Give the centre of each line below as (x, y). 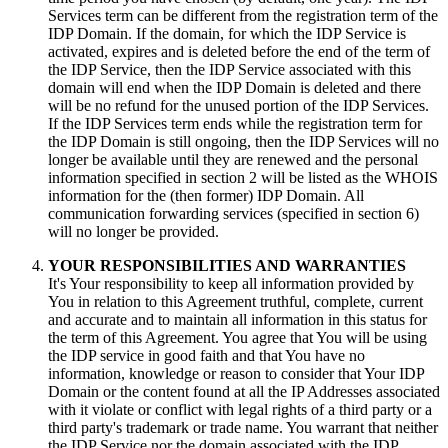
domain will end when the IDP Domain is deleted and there (234, 88)
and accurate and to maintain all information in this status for (237, 320)
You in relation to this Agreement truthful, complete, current (235, 302)
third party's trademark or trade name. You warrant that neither (243, 428)
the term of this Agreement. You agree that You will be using (237, 338)
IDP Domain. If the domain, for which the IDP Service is (227, 34)
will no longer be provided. (133, 232)
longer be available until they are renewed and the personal (233, 160)
